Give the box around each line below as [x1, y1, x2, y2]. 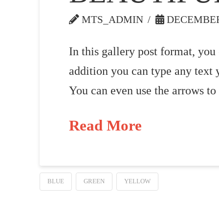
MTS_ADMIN [79, 14, 143, 25]
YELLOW [124, 177, 151, 185]
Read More [68, 117, 142, 134]
